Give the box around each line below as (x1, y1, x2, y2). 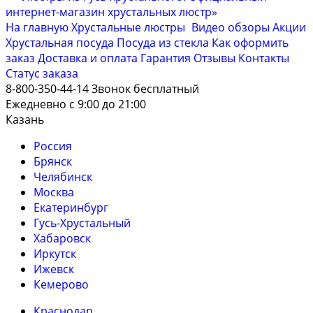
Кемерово (34, 277, 89, 292)
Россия (34, 138, 72, 154)
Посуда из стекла (117, 35, 212, 50)
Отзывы (194, 50, 235, 66)
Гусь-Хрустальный (34, 215, 131, 231)
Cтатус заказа (6, 66, 78, 81)
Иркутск (34, 246, 76, 261)
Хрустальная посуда (6, 35, 117, 50)
